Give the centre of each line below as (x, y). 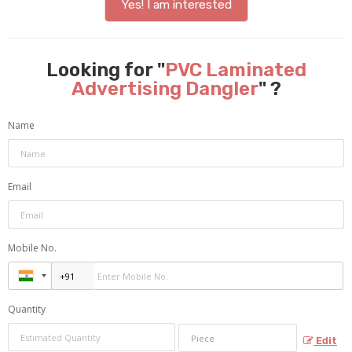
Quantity (27, 309)
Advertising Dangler (165, 89)
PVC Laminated (235, 70)
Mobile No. (32, 248)
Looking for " (105, 70)
